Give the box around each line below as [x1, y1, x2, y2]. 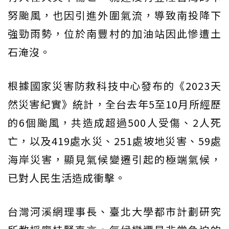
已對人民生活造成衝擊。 [8, 170, 126, 186]
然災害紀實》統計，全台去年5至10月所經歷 [8, 97, 221, 112]
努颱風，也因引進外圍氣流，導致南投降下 [8, 8, 221, 23]
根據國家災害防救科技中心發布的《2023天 [8, 78, 221, 94]
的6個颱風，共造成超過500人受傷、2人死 [8, 115, 221, 130]
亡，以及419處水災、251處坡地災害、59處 [8, 133, 221, 149]
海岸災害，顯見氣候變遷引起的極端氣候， [8, 152, 221, 167]
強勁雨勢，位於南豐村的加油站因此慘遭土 [8, 26, 221, 41]
